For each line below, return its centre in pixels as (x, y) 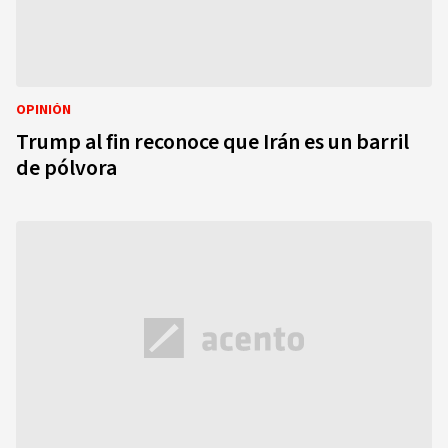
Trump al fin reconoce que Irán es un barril (212, 142)
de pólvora (66, 168)
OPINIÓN (43, 110)
